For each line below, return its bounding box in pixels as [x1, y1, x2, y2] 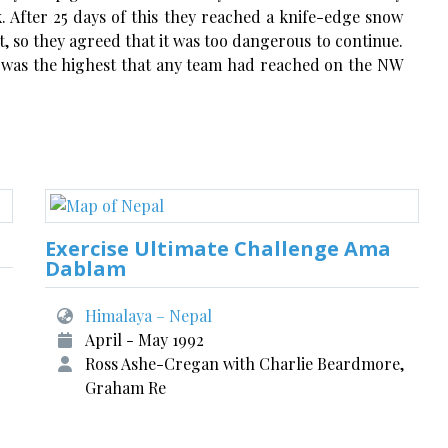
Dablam [45, 255, 127, 282]
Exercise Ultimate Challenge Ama [45, 235, 392, 262]
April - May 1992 [85, 329, 205, 350]
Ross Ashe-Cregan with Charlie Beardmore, [85, 353, 405, 374]
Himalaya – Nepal [85, 305, 213, 326]
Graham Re [85, 377, 167, 398]
